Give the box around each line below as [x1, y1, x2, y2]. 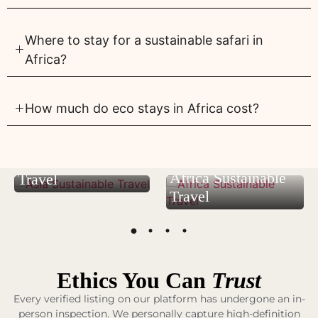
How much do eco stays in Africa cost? [25, 100, 259, 116]
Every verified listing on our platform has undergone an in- [13, 292, 305, 305]
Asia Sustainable [18, 151, 124, 170]
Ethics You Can [57, 267, 212, 293]
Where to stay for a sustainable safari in [25, 32, 263, 48]
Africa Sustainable [170, 168, 286, 187]
